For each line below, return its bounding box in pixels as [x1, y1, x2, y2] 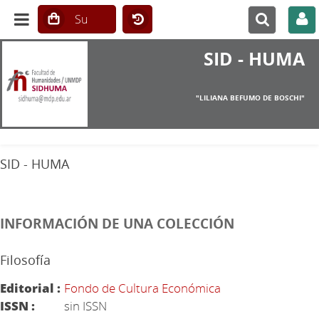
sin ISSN [64, 298, 107, 314]
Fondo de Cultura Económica [64, 280, 221, 296]
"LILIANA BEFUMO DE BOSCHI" [195, 93, 305, 103]
